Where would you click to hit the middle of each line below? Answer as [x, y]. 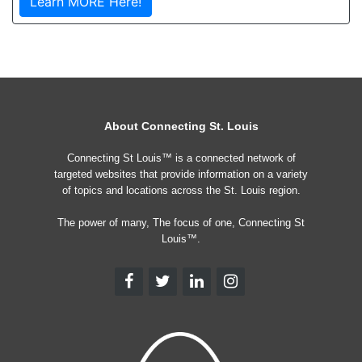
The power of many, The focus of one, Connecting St [181, 223]
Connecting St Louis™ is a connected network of [181, 158]
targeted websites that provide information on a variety [181, 174]
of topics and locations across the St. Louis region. [181, 190]
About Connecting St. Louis [181, 126]
